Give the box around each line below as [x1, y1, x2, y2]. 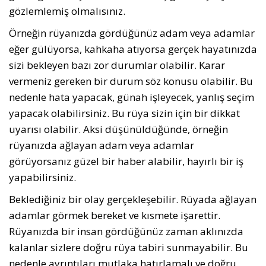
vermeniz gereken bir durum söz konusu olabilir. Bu [9, 74, 253, 88]
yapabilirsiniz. [9, 170, 76, 184]
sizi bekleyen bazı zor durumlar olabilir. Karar [9, 58, 225, 72]
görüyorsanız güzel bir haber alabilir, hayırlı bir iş [9, 154, 243, 168]
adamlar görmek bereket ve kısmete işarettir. [9, 208, 220, 222]
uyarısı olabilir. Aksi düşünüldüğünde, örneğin [9, 122, 228, 136]
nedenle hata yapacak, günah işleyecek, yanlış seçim [9, 90, 254, 104]
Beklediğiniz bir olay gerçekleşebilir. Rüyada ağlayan [9, 192, 256, 206]
